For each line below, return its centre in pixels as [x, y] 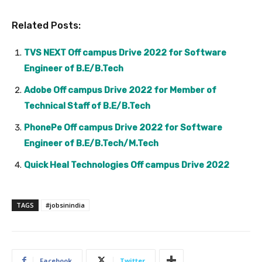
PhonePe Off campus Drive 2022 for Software [123, 127]
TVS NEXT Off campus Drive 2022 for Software [125, 52]
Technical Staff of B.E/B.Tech [87, 106]
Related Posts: [46, 25]
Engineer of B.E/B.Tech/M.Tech [91, 143]
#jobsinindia [65, 205]
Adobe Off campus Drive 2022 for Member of [120, 90]
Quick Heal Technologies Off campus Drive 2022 [127, 165]
